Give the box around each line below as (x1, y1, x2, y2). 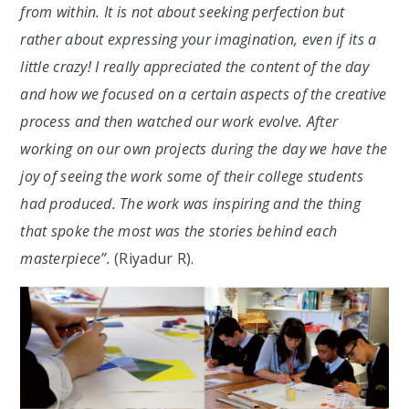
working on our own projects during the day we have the (20, 139, 388, 160)
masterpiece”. (20, 248, 110, 269)
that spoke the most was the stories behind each (20, 221, 338, 242)
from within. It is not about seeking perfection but (20, 2, 345, 23)
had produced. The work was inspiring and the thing (20, 194, 362, 215)
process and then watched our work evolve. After (20, 111, 339, 132)
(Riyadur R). (110, 248, 194, 269)
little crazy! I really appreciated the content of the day (20, 57, 369, 78)
